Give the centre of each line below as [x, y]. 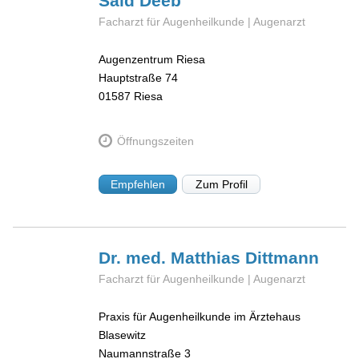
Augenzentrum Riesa [152, 59]
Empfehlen [138, 185]
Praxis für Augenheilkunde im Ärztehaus [200, 316]
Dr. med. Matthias [172, 258]
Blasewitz [123, 335]
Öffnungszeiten [155, 141]
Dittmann [282, 258]
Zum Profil [221, 185]
